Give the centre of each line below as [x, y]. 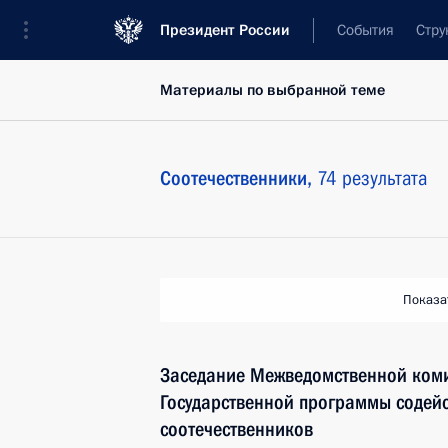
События [365, 30]
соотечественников [236, 429]
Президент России [225, 30]
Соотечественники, [238, 178]
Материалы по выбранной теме [272, 90]
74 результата [372, 178]
